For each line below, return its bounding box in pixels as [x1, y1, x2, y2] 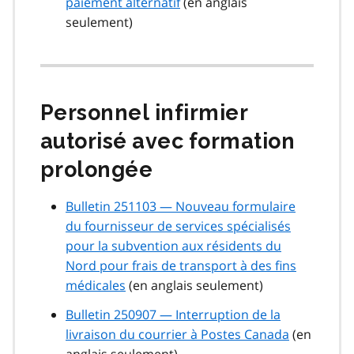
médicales [66, 277, 126, 295]
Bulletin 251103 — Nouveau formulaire [66, 198, 296, 216]
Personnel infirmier [40, 100, 249, 126]
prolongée [40, 157, 153, 183]
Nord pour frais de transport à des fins [66, 257, 296, 275]
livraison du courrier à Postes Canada [66, 326, 289, 344]
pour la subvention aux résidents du [66, 237, 281, 255]
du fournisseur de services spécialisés [66, 217, 291, 235]
